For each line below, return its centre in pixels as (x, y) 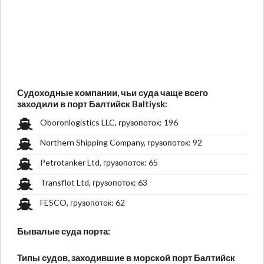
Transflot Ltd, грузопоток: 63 (94, 183)
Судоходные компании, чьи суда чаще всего (113, 93)
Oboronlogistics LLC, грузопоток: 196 (109, 123)
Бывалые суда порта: (64, 231)
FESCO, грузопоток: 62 (82, 203)
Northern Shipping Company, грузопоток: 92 (121, 143)
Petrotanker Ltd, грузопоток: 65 (99, 163)
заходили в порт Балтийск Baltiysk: (92, 104)
